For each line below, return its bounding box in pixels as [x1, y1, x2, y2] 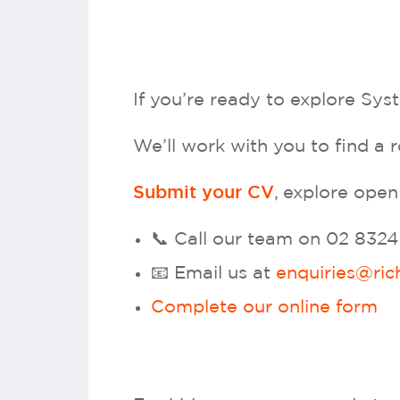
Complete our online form [151, 297, 378, 316]
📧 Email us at [151, 263, 276, 282]
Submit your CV [133, 184, 274, 201]
